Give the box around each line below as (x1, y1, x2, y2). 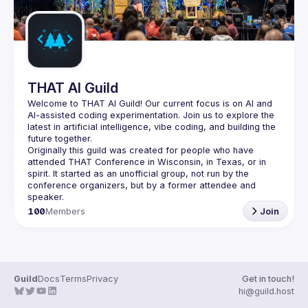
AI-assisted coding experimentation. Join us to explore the (27, 110, 274, 120)
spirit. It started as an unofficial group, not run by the (27, 168, 249, 179)
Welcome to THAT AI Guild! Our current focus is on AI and (27, 98, 272, 109)
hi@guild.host (239, 286, 294, 296)
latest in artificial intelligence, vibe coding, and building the (27, 122, 276, 132)
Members (45, 206, 86, 217)
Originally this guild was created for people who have (27, 145, 254, 155)
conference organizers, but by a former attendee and (27, 180, 256, 190)
